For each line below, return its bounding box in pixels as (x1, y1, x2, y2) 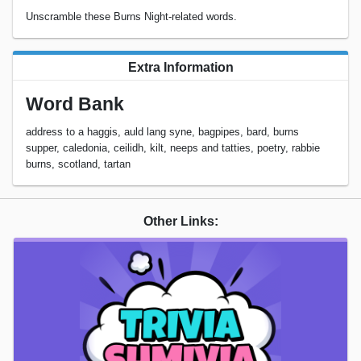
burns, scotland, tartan (26, 158, 131, 171)
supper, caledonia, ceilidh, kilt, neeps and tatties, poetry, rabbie (26, 142, 320, 155)
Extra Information (127, 60, 234, 74)
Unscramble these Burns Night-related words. (26, 10, 237, 23)
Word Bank (26, 93, 124, 114)
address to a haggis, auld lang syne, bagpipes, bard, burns (26, 126, 299, 139)
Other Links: (143, 214, 218, 229)
